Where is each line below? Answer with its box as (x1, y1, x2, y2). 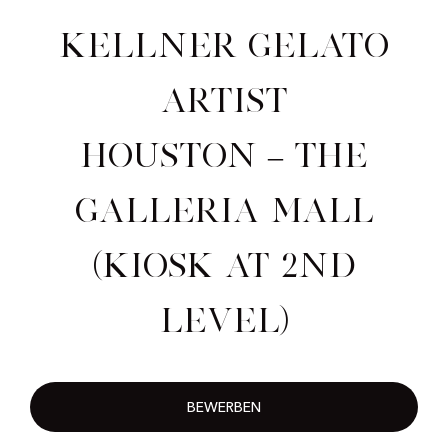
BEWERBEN (187, 401, 261, 416)
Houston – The (80, 137, 368, 174)
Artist (160, 82, 288, 119)
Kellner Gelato (59, 27, 389, 64)
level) (159, 302, 289, 339)
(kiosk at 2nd (93, 247, 355, 284)
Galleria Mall (74, 192, 374, 229)
